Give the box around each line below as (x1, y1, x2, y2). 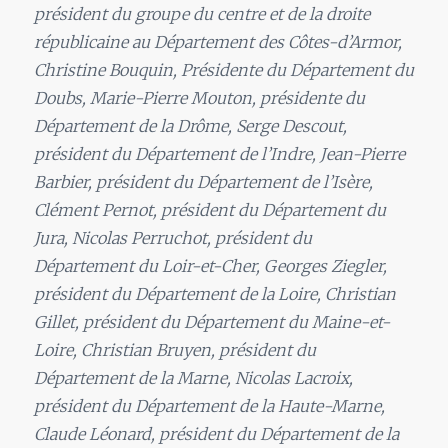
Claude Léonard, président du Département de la (33, 424, 399, 445)
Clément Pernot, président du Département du (33, 200, 386, 221)
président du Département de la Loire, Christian (33, 284, 396, 305)
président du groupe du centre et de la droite (33, 4, 370, 25)
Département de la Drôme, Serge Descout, (33, 116, 347, 137)
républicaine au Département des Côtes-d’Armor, (33, 32, 402, 53)
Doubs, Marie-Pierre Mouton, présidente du (33, 88, 365, 109)
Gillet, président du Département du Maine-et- (33, 312, 390, 333)
